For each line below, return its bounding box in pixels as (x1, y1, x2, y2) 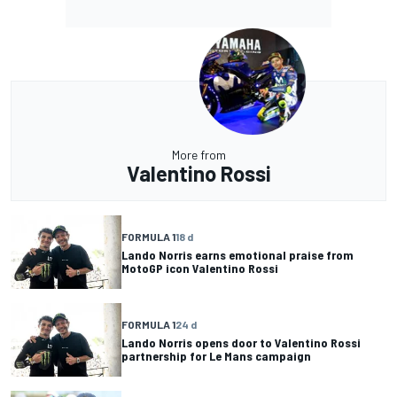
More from (171, 147, 226, 163)
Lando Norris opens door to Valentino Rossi (121, 334, 361, 350)
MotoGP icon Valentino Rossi (121, 260, 278, 276)
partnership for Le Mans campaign (121, 347, 311, 363)
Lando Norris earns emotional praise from (121, 246, 354, 262)
